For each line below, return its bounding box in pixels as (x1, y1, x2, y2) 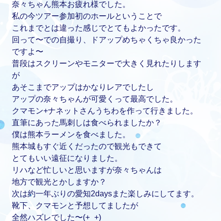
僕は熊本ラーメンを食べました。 (12, 130, 131, 139)
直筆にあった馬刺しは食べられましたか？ (12, 118, 162, 127)
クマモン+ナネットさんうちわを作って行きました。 (12, 107, 198, 115)
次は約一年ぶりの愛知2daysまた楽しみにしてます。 (12, 189, 199, 198)
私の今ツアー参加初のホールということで (12, 12, 162, 21)
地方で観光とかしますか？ (12, 178, 107, 186)
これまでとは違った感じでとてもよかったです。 (12, 24, 186, 33)
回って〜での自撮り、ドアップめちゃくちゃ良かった (12, 36, 202, 44)
